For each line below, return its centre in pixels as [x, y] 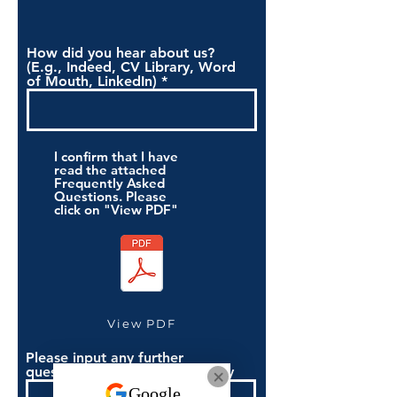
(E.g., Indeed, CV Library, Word [131, 67]
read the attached [110, 170]
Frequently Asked [109, 183]
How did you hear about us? [121, 53]
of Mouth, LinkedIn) [92, 81]
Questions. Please [110, 196]
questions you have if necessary [130, 372]
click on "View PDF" [116, 210]
